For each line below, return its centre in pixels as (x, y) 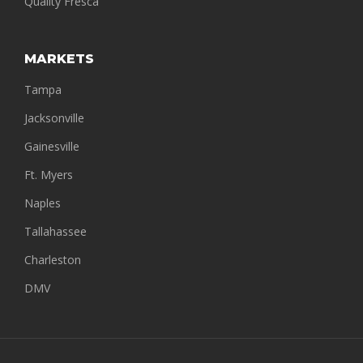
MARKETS (59, 59)
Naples (43, 203)
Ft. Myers (49, 175)
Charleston (53, 260)
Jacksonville (54, 118)
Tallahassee (56, 232)
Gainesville (52, 147)
